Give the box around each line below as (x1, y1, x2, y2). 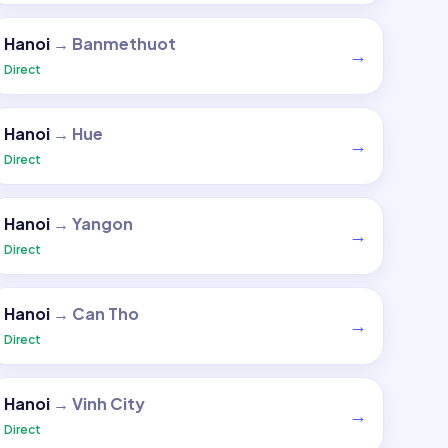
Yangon (71, 213, 133, 234)
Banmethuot (71, 33, 176, 54)
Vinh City (71, 393, 145, 414)
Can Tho (71, 303, 139, 324)
